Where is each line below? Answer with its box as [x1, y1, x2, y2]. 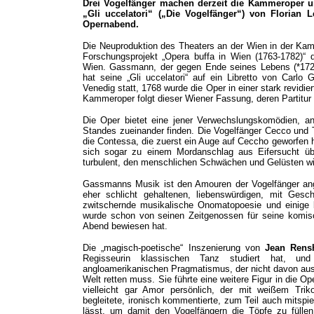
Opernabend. [83, 19, 139, 29]
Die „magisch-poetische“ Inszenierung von [83, 243, 266, 253]
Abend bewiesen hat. [83, 221, 168, 231]
